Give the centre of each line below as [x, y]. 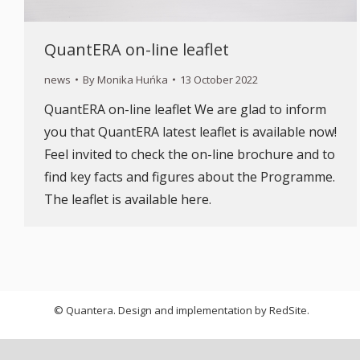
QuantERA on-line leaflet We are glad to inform [185, 109]
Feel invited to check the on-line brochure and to [190, 154]
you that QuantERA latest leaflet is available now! [190, 131]
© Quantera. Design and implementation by [162, 311]
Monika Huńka [133, 79]
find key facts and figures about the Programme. [190, 176]
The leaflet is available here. [128, 199]
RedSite [288, 311]
